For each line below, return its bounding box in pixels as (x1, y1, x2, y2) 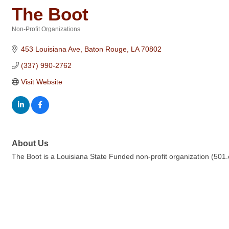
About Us (12, 139, 49, 148)
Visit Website (20, 78, 62, 86)
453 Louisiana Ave (20, 45, 80, 53)
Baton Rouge (84, 45, 127, 53)
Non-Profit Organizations (12, 26, 80, 33)
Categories (11, 33, 43, 39)
